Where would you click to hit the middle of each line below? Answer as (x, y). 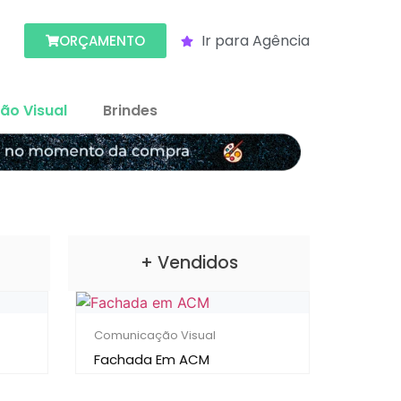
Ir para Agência (255, 40)
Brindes (130, 111)
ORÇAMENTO (102, 41)
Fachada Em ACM (151, 360)
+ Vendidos (189, 263)
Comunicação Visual (154, 336)
